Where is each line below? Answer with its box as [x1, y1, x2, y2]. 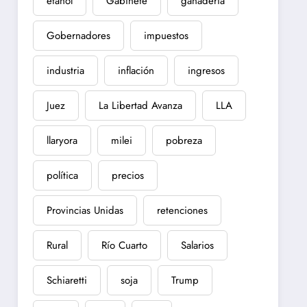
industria [47, 62, 85, 78]
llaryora [47, 132, 78, 148]
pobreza [166, 132, 203, 148]
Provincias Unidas [47, 202, 124, 218]
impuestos [144, 27, 189, 43]
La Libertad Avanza [99, 97, 183, 113]
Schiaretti [47, 272, 88, 288]
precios [112, 167, 145, 183]
